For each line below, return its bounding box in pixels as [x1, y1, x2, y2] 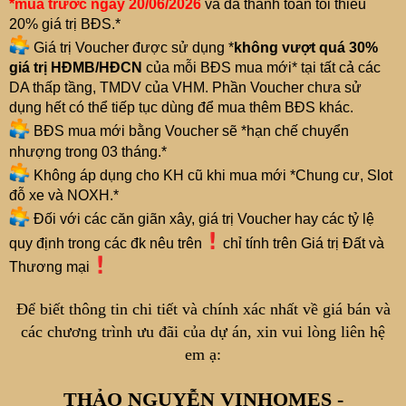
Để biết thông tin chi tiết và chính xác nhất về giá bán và [15, 299, 391, 318]
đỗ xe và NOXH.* [9, 188, 119, 204]
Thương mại [9, 259, 90, 275]
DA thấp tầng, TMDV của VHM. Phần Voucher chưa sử [9, 80, 362, 96]
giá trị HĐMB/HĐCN [9, 60, 142, 76]
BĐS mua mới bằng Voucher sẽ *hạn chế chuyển [30, 123, 350, 140]
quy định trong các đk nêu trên [9, 236, 202, 252]
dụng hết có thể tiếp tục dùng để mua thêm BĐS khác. [9, 100, 353, 116]
